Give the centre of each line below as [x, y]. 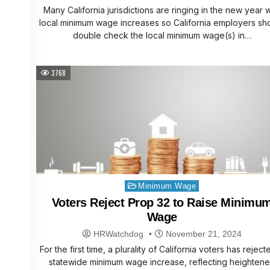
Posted [134, 184]
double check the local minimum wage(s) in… [162, 36]
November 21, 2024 [202, 234]
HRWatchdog [118, 234]
